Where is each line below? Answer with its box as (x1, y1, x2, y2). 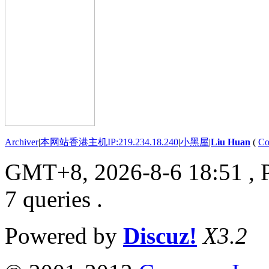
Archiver (5, 136, 38, 147)
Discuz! (123, 222, 197, 249)
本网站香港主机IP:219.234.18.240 (40, 136, 178, 147)
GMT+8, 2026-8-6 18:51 (5, 159, 243, 185)
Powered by (5, 222, 123, 249)
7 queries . (5, 186, 103, 212)
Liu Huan (211, 136, 250, 147)
